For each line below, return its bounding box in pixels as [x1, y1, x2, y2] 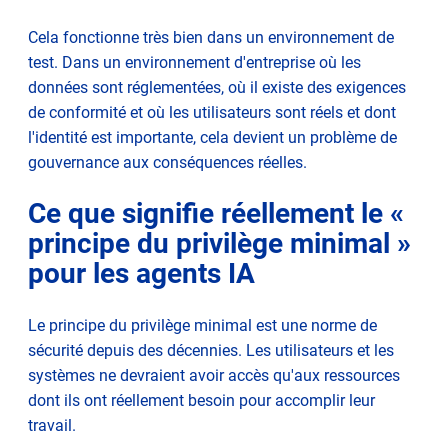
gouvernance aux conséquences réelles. [28, 152, 307, 172]
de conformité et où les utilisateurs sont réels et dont [28, 102, 396, 122]
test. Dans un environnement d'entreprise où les [28, 52, 361, 72]
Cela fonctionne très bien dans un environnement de [28, 27, 394, 47]
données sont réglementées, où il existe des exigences [28, 77, 406, 97]
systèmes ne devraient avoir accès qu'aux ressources [28, 365, 400, 385]
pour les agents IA [28, 256, 255, 290]
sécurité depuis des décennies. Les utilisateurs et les [28, 340, 394, 360]
